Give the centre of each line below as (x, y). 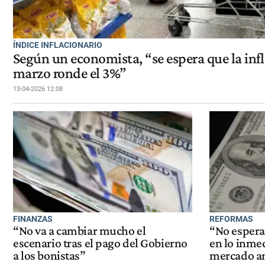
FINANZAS (33, 219)
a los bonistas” (49, 256)
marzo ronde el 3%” (70, 73)
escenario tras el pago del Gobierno (100, 243)
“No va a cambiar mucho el (80, 231)
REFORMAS (232, 219)
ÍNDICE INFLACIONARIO (58, 45)
